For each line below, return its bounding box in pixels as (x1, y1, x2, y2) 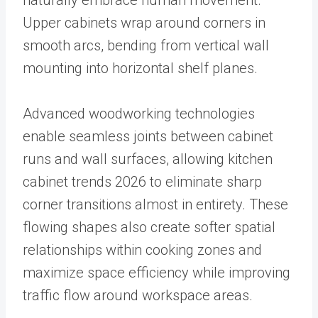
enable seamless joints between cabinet (23, 128, 273, 146)
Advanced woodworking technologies (23, 105, 255, 123)
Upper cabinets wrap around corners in (23, 14, 265, 32)
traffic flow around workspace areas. (23, 287, 256, 305)
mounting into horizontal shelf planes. (23, 60, 258, 77)
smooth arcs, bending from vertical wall (23, 37, 269, 55)
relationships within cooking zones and (23, 241, 262, 259)
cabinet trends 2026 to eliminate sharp (23, 173, 262, 191)
